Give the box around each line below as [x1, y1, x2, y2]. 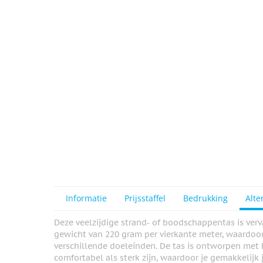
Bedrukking [183, 193, 228, 204]
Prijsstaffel [124, 193, 166, 204]
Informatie [66, 193, 107, 204]
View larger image [73, 25, 157, 36]
